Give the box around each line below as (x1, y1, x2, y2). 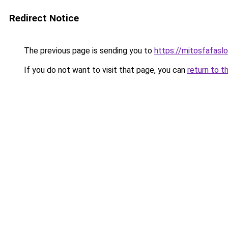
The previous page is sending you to (22, 46, 154, 55)
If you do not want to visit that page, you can (22, 65, 187, 75)
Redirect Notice (9, 12, 79, 24)
